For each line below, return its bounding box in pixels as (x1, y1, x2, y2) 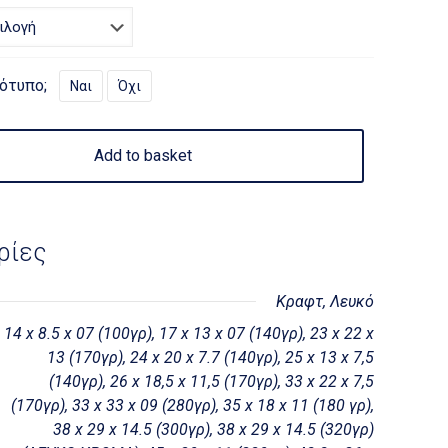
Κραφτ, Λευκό (276, 291, 374, 311)
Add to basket (94, 145, 192, 165)
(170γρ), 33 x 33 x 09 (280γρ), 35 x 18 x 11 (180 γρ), (11, 395, 374, 415)
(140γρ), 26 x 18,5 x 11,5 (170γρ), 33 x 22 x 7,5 (49, 371, 374, 391)
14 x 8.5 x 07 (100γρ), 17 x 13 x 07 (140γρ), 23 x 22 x (4, 323, 374, 343)
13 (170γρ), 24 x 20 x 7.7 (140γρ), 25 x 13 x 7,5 (47, 347, 374, 367)
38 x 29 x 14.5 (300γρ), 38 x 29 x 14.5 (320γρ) (53, 419, 374, 439)
